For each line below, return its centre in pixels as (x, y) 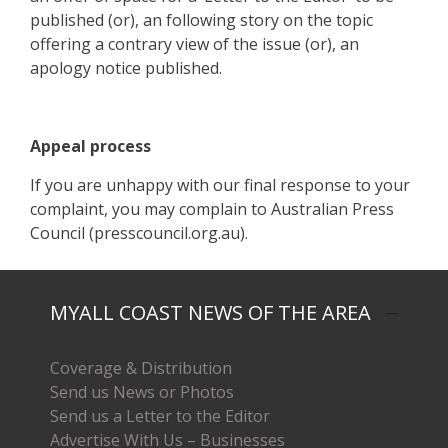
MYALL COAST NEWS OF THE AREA (210, 312)
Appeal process (90, 145)
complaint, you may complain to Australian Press (212, 208)
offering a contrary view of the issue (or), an (194, 43)
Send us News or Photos (142, 391)
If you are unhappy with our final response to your (220, 184)
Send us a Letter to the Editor (160, 415)
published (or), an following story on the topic (201, 19)
